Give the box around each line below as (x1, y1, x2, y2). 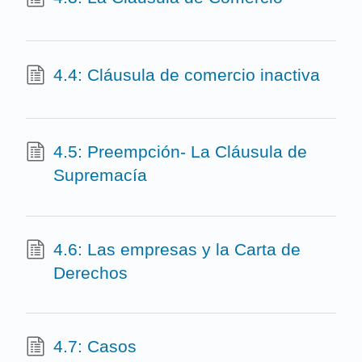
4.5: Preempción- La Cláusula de (53, 142, 307, 162)
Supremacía (53, 166, 147, 185)
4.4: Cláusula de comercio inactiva (53, 65, 320, 84)
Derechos (53, 263, 128, 282)
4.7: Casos (53, 337, 137, 356)
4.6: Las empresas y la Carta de (53, 239, 301, 259)
